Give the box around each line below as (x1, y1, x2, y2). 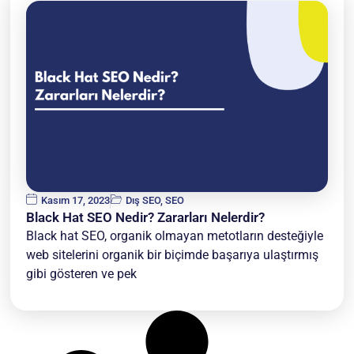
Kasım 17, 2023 (41, 194, 111, 206)
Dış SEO (126, 194, 161, 206)
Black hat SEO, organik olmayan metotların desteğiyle (26, 228, 324, 243)
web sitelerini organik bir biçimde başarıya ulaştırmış (26, 247, 319, 262)
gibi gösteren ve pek (26, 265, 137, 281)
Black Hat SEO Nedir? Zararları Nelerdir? (26, 209, 265, 225)
